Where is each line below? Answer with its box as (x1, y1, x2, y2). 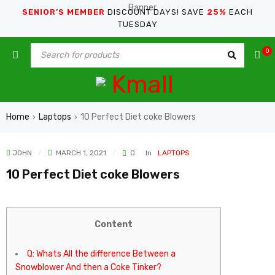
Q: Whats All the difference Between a (27, 249, 176, 259)
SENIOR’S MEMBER (22, 7, 105, 17)
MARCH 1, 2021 (54, 149, 106, 157)
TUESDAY (117, 20, 158, 29)
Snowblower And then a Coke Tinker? (15, 262, 161, 273)
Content (95, 219, 133, 230)
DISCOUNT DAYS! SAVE (105, 7, 207, 17)
